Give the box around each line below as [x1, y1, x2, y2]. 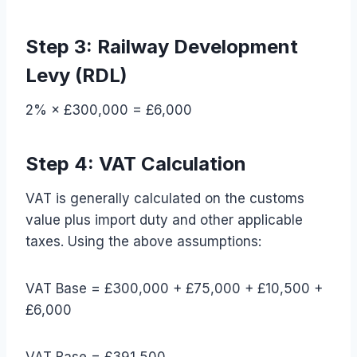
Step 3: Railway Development [25, 34, 298, 58]
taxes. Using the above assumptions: [25, 233, 261, 249]
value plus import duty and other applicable [25, 211, 303, 228]
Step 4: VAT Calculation [25, 151, 246, 175]
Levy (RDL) [25, 63, 127, 87]
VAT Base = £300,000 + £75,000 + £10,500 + [25, 280, 323, 296]
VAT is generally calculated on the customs [25, 190, 304, 206]
